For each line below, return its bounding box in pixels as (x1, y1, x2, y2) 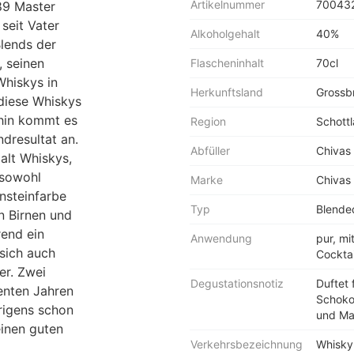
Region (190, 115, 226, 128)
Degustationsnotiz (190, 277, 284, 290)
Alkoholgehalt (190, 27, 260, 40)
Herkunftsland (190, 85, 263, 99)
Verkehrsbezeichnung (190, 337, 303, 351)
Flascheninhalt (190, 56, 264, 70)
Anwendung (190, 232, 252, 245)
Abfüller (190, 144, 230, 157)
